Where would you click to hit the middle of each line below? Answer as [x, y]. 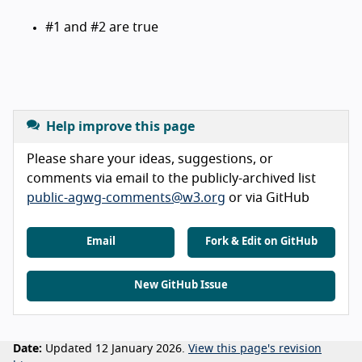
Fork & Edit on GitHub [261, 242]
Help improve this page [120, 126]
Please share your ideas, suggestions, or [150, 159]
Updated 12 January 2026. [115, 349]
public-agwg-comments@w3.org [126, 198]
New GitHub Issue [181, 285]
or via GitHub [267, 198]
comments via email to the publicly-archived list [171, 178]
